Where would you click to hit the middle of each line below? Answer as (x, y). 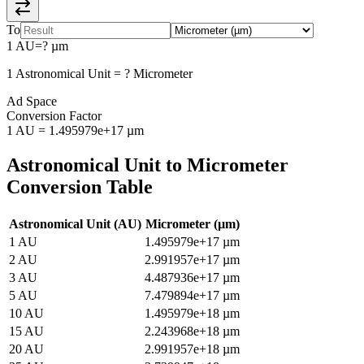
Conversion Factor (54, 115)
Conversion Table (80, 186)
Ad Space (32, 101)
